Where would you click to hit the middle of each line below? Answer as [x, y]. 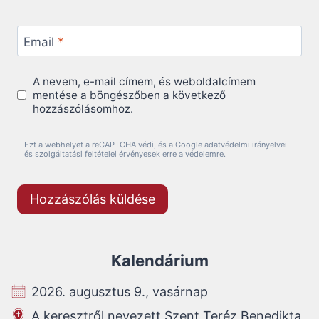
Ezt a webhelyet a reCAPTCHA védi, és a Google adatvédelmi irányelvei [156, 145]
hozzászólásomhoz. [83, 108]
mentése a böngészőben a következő [130, 95]
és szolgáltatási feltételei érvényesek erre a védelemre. [125, 154]
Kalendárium [159, 261]
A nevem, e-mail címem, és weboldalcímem [145, 81]
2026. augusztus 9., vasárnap [120, 292]
